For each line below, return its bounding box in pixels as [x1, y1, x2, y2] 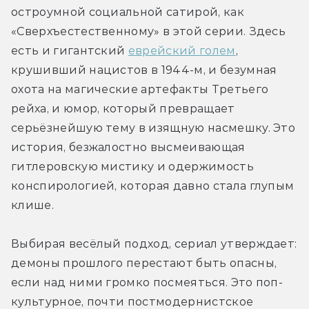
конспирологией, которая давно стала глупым [11, 179, 295, 192]
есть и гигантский [11, 43, 128, 57]
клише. [11, 198, 57, 212]
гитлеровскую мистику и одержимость [11, 159, 254, 173]
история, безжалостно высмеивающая [11, 140, 246, 154]
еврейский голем [128, 43, 236, 57]
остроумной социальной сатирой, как [11, 5, 244, 19]
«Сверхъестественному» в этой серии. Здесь [11, 24, 286, 38]
